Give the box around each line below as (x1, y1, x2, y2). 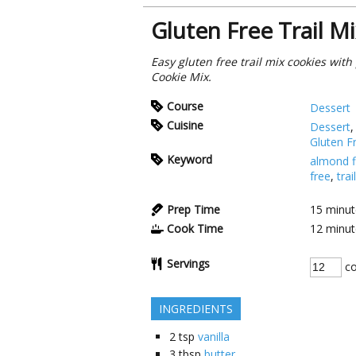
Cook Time (167, 221, 223, 236)
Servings (167, 256, 210, 271)
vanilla (198, 329, 230, 344)
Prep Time (167, 202, 220, 217)
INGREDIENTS (159, 301, 233, 316)
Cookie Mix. (151, 69, 211, 84)
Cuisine (167, 118, 203, 133)
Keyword (167, 152, 212, 167)
